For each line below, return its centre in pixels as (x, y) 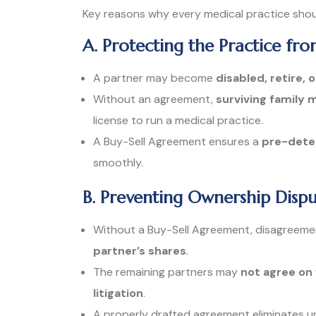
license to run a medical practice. (178, 121)
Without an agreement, (154, 99)
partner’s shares (140, 251)
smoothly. (118, 163)
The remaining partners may (167, 272)
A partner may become (154, 78)
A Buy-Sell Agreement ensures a (177, 142)
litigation (118, 293)
